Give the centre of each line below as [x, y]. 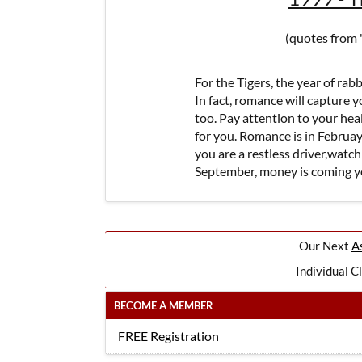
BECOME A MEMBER [164, 305]
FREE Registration [168, 336]
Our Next [325, 246]
